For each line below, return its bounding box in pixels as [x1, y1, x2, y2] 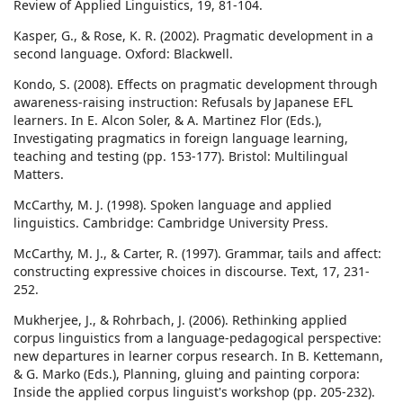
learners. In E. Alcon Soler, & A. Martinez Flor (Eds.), [13, 112, 322, 130]
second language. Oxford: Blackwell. [13, 45, 233, 63]
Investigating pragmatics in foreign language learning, [13, 130, 348, 148]
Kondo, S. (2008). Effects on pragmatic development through [13, 76, 378, 94]
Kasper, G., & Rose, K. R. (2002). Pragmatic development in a [13, 27, 373, 45]
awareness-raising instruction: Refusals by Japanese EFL [13, 94, 353, 112]
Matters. [13, 166, 64, 184]
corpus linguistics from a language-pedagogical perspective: [13, 329, 381, 347]
